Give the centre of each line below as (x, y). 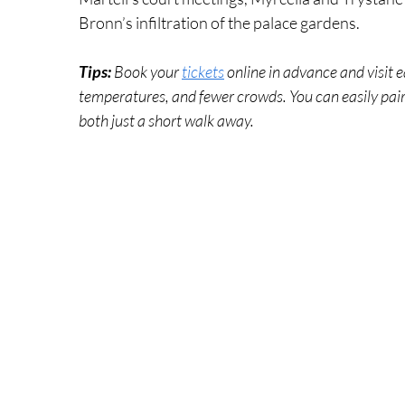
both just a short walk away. (166, 120)
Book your (148, 71)
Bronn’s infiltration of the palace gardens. (219, 22)
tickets (203, 71)
